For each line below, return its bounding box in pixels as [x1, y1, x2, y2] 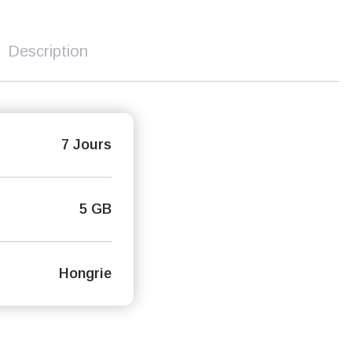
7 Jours [60, 137, 112, 152]
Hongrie [58, 266, 112, 281]
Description [8, 42, 88, 60]
